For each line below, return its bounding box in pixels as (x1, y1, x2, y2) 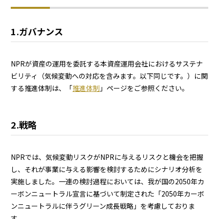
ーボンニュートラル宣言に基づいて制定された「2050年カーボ (11, 188, 205, 198)
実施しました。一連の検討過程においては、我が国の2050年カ (11, 176, 205, 186)
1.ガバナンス (11, 24, 64, 38)
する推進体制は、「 (11, 83, 73, 93)
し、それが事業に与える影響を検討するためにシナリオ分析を (11, 164, 203, 174)
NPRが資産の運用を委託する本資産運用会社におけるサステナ (11, 58, 203, 68)
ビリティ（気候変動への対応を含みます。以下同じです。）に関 (11, 70, 208, 81)
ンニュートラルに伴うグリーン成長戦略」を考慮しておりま (11, 200, 196, 211)
